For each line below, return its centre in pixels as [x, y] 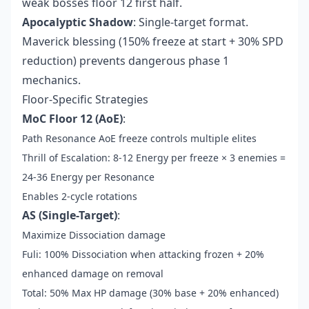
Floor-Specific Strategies [85, 100]
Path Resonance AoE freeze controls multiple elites [139, 139]
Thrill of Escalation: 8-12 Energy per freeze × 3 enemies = [154, 158]
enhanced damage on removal [93, 274]
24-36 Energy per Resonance [88, 177]
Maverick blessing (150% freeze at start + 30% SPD [153, 42]
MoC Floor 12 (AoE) [72, 119]
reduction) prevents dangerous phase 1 [126, 61]
